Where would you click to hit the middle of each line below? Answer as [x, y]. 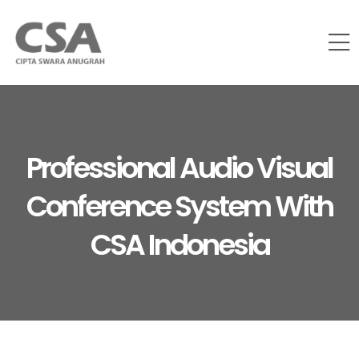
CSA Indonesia [179, 245]
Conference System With [179, 206]
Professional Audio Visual [179, 168]
